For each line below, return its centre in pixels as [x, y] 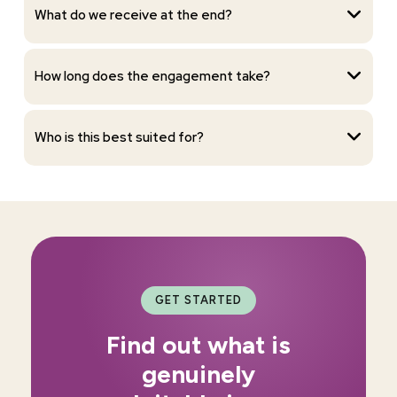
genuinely [198, 374]
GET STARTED [198, 300]
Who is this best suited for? [119, 138]
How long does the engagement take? [152, 77]
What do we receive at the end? [133, 16]
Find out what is [198, 344]
